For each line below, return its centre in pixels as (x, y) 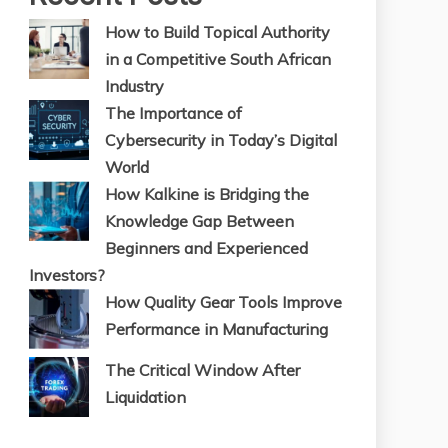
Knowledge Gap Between (199, 220)
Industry (134, 85)
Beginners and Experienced (206, 247)
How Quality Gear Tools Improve (223, 301)
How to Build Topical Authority (217, 31)
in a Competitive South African (218, 58)
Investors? (67, 274)
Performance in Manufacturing (216, 328)
